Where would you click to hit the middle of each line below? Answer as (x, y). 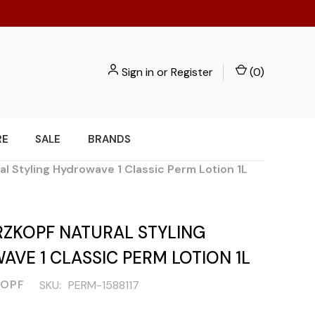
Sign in (138, 72)
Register (192, 72)
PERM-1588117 (104, 285)
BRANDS (109, 140)
